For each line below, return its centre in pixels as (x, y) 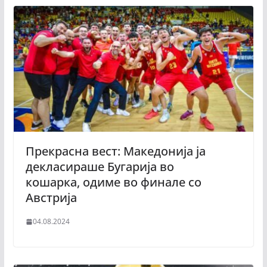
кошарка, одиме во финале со (113, 182)
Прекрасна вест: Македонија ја (115, 151)
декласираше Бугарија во (100, 167)
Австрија (51, 198)
